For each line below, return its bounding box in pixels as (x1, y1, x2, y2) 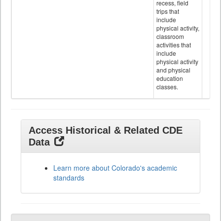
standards (53, 173, 84, 183)
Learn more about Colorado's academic (53, 163, 177, 173)
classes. (156, 82, 178, 91)
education (156, 74, 183, 83)
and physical (156, 66, 190, 74)
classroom (156, 32, 184, 41)
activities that (156, 40, 191, 49)
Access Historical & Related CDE (29, 125, 183, 136)
